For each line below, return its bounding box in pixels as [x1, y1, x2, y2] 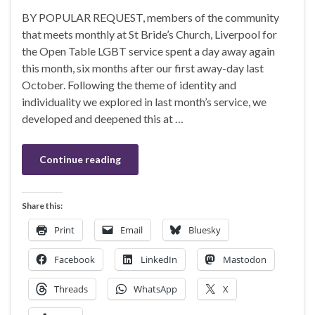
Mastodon [223, 252, 266, 266]
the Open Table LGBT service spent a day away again [22, 44, 275, 58]
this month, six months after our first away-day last [22, 60, 264, 75]
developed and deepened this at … [22, 111, 184, 125]
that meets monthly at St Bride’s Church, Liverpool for [22, 27, 277, 41]
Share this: [22, 200, 63, 211]
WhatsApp [134, 282, 177, 295]
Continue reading [39, 153, 121, 165]
